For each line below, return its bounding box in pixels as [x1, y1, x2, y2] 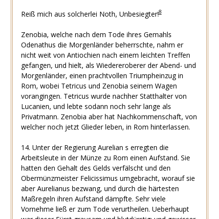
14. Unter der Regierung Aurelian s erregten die [21, 142, 169, 152]
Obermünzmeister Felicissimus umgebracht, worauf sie [21, 173, 195, 183]
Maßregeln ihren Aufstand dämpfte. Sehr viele [21, 194, 166, 203]
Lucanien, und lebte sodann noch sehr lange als [21, 101, 171, 111]
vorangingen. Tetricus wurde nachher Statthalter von [21, 91, 187, 101]
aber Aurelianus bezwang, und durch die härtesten [21, 183, 179, 193]
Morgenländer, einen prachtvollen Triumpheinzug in [21, 70, 183, 80]
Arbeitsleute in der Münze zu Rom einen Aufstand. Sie [21, 153, 190, 162]
